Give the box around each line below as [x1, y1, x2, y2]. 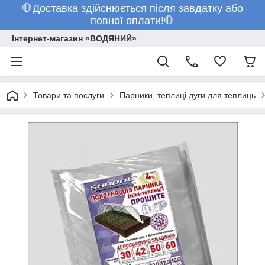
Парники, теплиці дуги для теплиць [119, 91, 256, 100]
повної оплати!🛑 [91, 15, 174, 27]
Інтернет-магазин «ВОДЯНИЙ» [12, 34, 137, 43]
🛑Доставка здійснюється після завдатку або [22, 2, 243, 14]
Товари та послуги [33, 91, 104, 100]
